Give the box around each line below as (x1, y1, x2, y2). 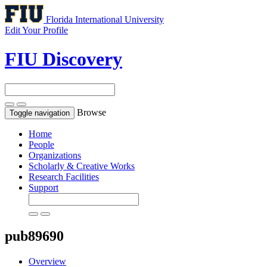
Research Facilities (29, 171, 99, 182)
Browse (77, 107, 106, 117)
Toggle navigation (10, 108, 70, 117)
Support (29, 182, 58, 193)
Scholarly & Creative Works (29, 160, 135, 171)
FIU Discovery (5, 48, 122, 70)
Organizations (29, 150, 81, 160)
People (29, 139, 54, 150)
